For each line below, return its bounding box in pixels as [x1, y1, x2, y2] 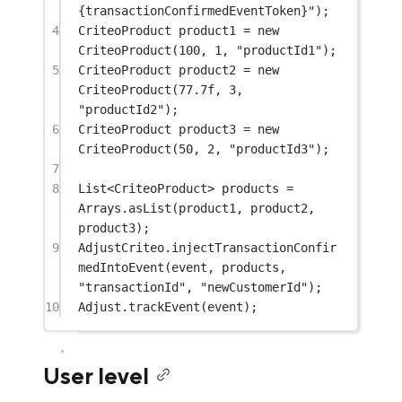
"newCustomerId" [200, 279, 309, 294]
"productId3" [229, 141, 316, 156]
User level [43, 363, 149, 389]
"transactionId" [78, 279, 187, 294]
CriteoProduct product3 [78, 121, 244, 136]
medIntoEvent [78, 259, 165, 275]
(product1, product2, [171, 200, 316, 215]
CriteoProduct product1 [78, 22, 244, 38]
